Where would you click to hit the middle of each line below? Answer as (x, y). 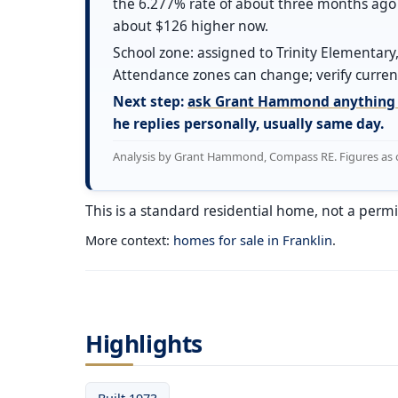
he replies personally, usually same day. (248, 124)
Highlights (144, 343)
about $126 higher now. (191, 25)
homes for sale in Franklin (253, 240)
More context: (129, 240)
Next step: (150, 102)
